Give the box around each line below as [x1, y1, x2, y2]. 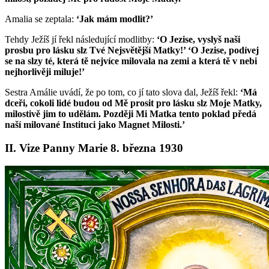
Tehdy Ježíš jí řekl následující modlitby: [5, 34, 157, 44]
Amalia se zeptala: [5, 13, 76, 24]
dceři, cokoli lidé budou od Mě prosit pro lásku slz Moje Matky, [5, 97, 262, 108]
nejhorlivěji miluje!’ [5, 66, 85, 77]
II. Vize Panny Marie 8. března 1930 [5, 141, 183, 154]
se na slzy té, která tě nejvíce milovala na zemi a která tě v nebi [5, 55, 257, 66]
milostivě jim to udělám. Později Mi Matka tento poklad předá [5, 108, 256, 119]
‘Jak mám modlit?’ [76, 13, 153, 24]
